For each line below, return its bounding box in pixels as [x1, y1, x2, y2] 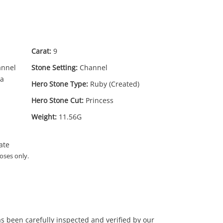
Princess [86, 96, 113, 105]
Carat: [31, 46, 51, 56]
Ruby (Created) [90, 79, 139, 89]
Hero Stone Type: [31, 79, 88, 89]
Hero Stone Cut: [31, 96, 84, 105]
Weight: [31, 112, 57, 121]
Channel [80, 63, 108, 72]
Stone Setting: [31, 63, 78, 72]
